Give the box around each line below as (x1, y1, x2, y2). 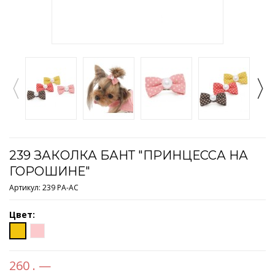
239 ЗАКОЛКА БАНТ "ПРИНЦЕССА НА (9, 147, 248, 163)
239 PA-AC (42, 182, 79, 193)
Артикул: (9, 182, 41, 193)
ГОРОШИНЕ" (9, 163, 90, 179)
